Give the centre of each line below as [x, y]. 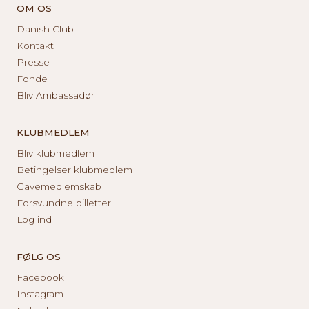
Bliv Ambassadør [56, 95]
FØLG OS [39, 256]
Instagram [40, 293]
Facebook [40, 277]
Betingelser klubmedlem [74, 169]
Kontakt [35, 45]
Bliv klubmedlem [56, 153]
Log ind [34, 219]
